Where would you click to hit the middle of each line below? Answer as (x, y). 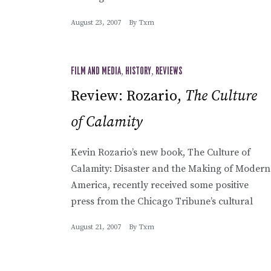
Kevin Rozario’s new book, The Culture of (161, 152)
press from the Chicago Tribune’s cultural (162, 201)
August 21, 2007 (96, 227)
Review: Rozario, (128, 96)
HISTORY (138, 71)
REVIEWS (169, 71)
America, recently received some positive (160, 185)
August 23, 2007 (96, 22)
